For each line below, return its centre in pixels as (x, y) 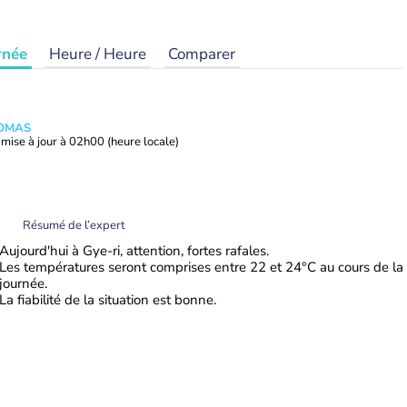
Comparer (202, 54)
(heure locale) (143, 142)
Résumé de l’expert (74, 225)
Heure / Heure (98, 54)
